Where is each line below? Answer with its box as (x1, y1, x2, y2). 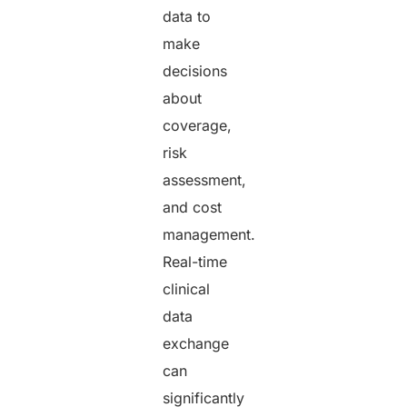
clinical (163, 280, 211, 299)
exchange (163, 334, 230, 353)
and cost (163, 198, 223, 217)
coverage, (163, 116, 233, 135)
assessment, (163, 171, 247, 190)
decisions (163, 62, 228, 81)
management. (163, 225, 256, 244)
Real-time (163, 253, 228, 272)
